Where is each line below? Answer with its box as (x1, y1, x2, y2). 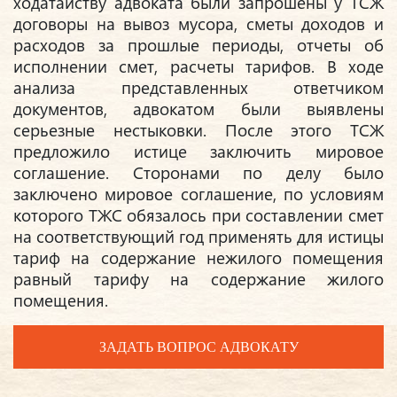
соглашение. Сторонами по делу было (13, 161, 384, 184)
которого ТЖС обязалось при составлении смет (13, 204, 384, 227)
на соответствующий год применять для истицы (13, 225, 384, 248)
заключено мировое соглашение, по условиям (13, 183, 384, 206)
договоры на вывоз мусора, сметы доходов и (13, 12, 384, 35)
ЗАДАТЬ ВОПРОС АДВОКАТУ (98, 339, 299, 354)
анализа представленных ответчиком (13, 76, 384, 99)
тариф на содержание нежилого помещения (13, 246, 384, 269)
